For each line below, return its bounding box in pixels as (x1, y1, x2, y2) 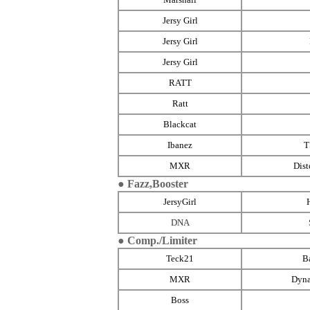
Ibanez (167, 140, 192, 150)
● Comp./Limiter (118, 235, 197, 246)
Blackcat (163, 119, 197, 129)
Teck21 (166, 253, 194, 264)
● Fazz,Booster (118, 178, 188, 190)
